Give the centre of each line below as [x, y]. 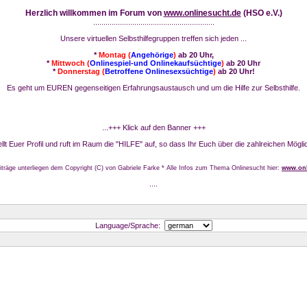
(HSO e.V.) [261, 13]
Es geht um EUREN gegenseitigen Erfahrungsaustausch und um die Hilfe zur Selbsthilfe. [153, 88]
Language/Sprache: [130, 225]
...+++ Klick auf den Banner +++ [153, 127]
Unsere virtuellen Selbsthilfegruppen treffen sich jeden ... [153, 38]
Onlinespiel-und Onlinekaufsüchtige [156, 63]
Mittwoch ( [71, 63]
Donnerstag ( [81, 71]
